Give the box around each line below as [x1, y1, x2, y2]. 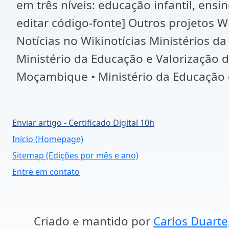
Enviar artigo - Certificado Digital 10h [12, 117, 154, 128]
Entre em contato [12, 166, 80, 177]
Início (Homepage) [12, 133, 83, 145]
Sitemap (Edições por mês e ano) [12, 150, 139, 161]
